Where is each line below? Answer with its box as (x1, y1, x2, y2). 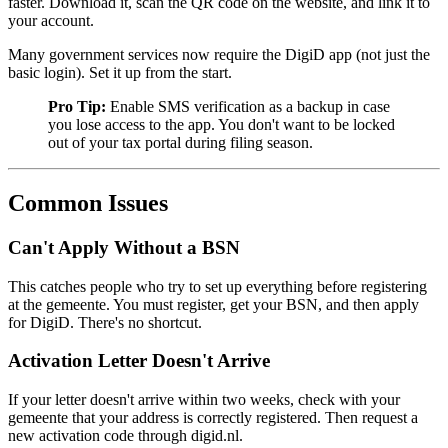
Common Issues (8, 189, 168, 216)
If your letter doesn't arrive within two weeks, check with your (8, 391, 400, 409)
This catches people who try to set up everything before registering (8, 277, 427, 295)
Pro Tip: (48, 98, 106, 116)
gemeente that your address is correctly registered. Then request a (8, 409, 418, 427)
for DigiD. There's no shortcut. (8, 313, 202, 331)
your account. (8, 12, 94, 30)
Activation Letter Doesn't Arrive (8, 350, 270, 372)
